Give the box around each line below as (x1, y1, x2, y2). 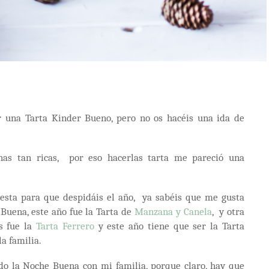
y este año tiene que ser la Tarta (98, 219, 245, 232)
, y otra (211, 205, 245, 217)
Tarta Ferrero (36, 219, 98, 232)
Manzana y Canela (134, 205, 212, 217)
